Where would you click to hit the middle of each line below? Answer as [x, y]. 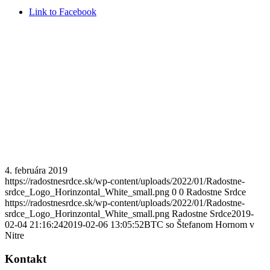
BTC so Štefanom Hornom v [199, 224]
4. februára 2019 [36, 170]
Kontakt [26, 259]
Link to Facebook [63, 12]
